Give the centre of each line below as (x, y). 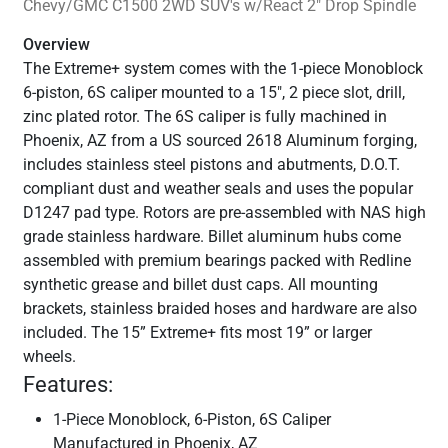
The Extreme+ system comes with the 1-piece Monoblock (222, 69)
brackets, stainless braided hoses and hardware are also (219, 309)
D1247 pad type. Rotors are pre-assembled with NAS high (224, 213)
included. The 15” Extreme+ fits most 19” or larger (197, 333)
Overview (56, 45)
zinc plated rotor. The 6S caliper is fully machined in (204, 117)
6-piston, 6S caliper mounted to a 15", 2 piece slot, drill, (213, 93)
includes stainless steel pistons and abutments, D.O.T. (211, 165)
